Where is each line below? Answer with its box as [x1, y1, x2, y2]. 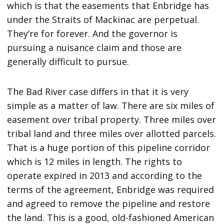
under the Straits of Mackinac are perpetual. [7, 13, 199, 25]
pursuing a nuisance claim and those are [7, 41, 182, 53]
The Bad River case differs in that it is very [7, 85, 189, 97]
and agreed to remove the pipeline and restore [7, 197, 210, 209]
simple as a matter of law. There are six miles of [7, 99, 215, 111]
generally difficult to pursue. [7, 55, 134, 67]
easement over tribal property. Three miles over [7, 113, 216, 125]
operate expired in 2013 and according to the [7, 169, 202, 181]
